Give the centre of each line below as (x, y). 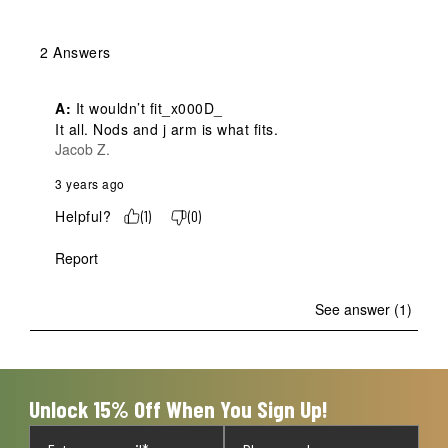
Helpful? (83, 216)
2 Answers (75, 52)
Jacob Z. (82, 149)
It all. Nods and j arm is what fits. (166, 129)
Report (76, 258)
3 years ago (90, 184)
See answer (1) (363, 309)
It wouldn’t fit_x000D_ (147, 108)
